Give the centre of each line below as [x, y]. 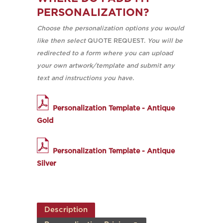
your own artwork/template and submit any [106, 66]
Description [66, 210]
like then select [61, 41]
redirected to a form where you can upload [105, 54]
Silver [47, 164]
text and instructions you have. [86, 78]
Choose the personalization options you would [110, 29]
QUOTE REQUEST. [116, 41]
